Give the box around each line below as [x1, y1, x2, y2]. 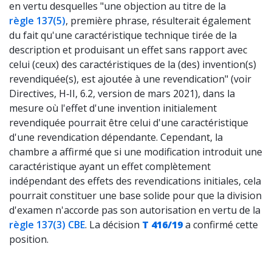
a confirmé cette [183, 218, 258, 231]
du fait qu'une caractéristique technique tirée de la [9, 29, 237, 42]
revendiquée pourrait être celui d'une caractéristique [9, 116, 248, 129]
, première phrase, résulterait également [66, 14, 251, 27]
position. [9, 233, 49, 246]
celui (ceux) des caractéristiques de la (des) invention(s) [9, 58, 256, 71]
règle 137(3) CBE [9, 218, 85, 231]
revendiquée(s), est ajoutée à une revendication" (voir [9, 72, 251, 86]
